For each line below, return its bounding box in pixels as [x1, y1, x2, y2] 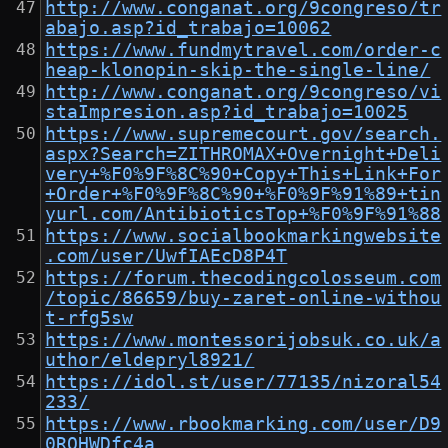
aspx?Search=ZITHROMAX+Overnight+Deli [45, 144, 442, 165]
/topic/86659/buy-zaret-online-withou [45, 288, 442, 309]
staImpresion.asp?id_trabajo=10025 [45, 102, 409, 123]
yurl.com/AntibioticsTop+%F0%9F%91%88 [45, 204, 442, 225]
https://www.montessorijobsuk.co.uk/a [45, 330, 442, 351]
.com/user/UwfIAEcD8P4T [45, 246, 288, 267]
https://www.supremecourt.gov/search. [45, 124, 442, 145]
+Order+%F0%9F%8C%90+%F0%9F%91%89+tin [45, 184, 442, 205]
